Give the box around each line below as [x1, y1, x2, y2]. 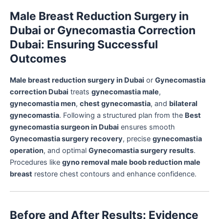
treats [68, 87, 91, 96]
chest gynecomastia [80, 99, 151, 108]
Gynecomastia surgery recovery [10, 134, 123, 143]
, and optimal [44, 146, 88, 155]
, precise [123, 134, 153, 143]
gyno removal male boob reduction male [62, 157, 200, 167]
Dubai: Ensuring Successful [10, 37, 158, 51]
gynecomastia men [10, 99, 76, 108]
